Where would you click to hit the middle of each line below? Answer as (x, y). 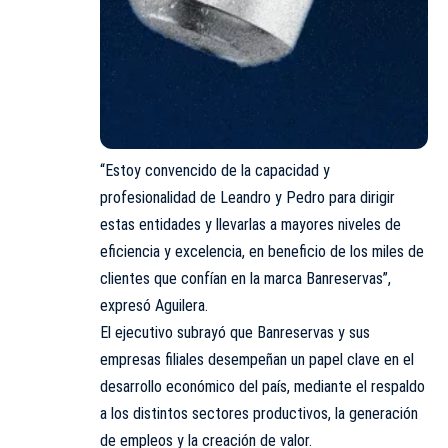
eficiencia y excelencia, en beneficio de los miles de (262, 251)
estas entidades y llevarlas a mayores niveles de (250, 224)
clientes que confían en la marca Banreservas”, (245, 278)
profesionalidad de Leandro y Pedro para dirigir (247, 197)
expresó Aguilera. (154, 305)
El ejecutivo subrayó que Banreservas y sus (235, 332)
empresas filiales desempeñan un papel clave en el (257, 359)
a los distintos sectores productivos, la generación (259, 413)
